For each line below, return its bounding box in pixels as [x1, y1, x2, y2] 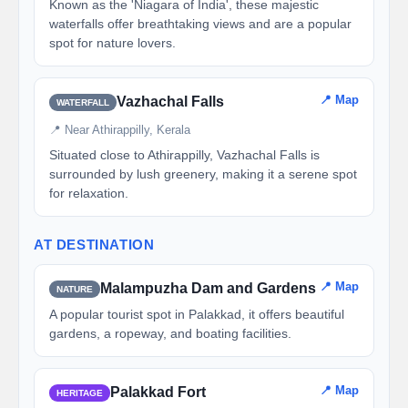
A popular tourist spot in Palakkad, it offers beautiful [49, 307, 344, 321]
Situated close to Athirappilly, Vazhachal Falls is [49, 148, 320, 162]
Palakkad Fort [110, 384, 206, 400]
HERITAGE [56, 387, 103, 398]
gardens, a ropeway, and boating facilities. [49, 326, 291, 341]
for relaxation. [49, 186, 128, 200]
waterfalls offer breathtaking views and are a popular [49, 16, 352, 31]
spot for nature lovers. [49, 36, 176, 50]
